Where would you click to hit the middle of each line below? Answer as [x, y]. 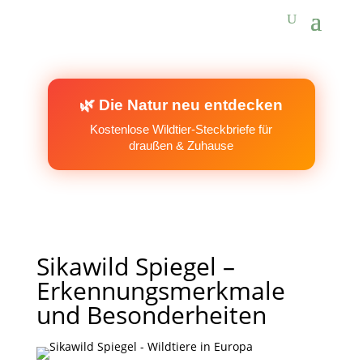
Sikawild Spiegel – [135, 266]
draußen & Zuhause [181, 145]
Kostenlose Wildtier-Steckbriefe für [181, 129]
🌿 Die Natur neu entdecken [181, 105]
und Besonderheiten [151, 315]
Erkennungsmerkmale [160, 290]
